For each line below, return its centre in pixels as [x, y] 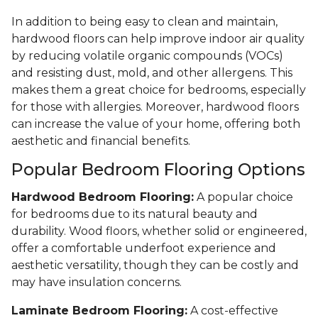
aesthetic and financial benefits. [101, 141]
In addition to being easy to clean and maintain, [144, 22]
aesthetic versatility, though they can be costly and [155, 265]
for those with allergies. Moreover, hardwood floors [155, 107]
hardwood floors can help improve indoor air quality [158, 39]
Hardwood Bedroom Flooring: [103, 197]
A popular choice [243, 197]
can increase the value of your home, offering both [156, 124]
